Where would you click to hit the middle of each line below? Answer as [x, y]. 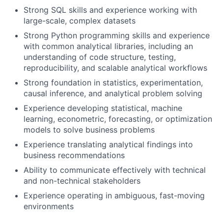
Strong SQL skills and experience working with [110, 10]
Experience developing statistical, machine [103, 108]
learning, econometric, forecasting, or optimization [118, 119]
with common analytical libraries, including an [108, 46]
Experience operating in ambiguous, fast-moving [114, 196]
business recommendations [74, 155]
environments [49, 206]
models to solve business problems [89, 130]
